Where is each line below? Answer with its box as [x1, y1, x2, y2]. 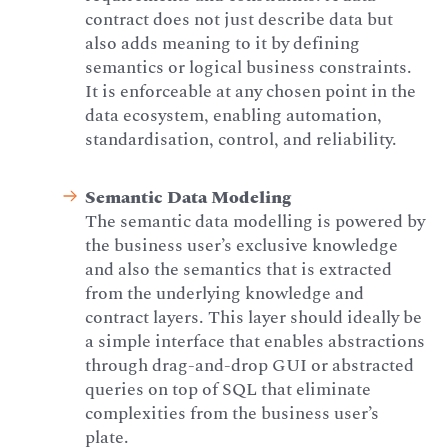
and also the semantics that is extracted [85, 255, 393, 283]
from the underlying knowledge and [85, 279, 365, 307]
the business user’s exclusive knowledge [85, 231, 399, 259]
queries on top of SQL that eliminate [85, 375, 372, 403]
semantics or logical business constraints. [85, 54, 413, 82]
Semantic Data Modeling [85, 183, 293, 211]
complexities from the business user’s [85, 399, 380, 427]
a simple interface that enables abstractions [85, 327, 426, 355]
